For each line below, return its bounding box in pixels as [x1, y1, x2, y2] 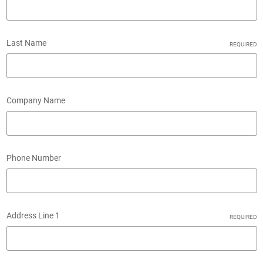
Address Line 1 [6, 210, 60, 220]
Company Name [6, 95, 65, 105]
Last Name [6, 38, 46, 48]
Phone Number [6, 153, 61, 163]
